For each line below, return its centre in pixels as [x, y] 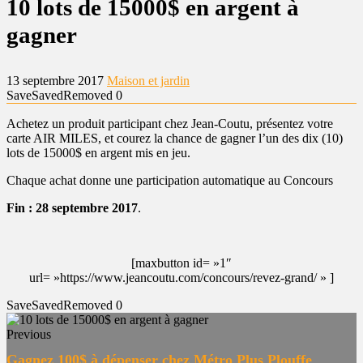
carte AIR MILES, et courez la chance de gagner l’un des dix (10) [175, 138]
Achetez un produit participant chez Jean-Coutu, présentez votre [170, 124]
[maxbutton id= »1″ [181, 263]
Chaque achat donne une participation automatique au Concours [170, 180]
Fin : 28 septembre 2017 [72, 208]
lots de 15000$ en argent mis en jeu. [98, 153]
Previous [29, 334]
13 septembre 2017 [57, 81]
